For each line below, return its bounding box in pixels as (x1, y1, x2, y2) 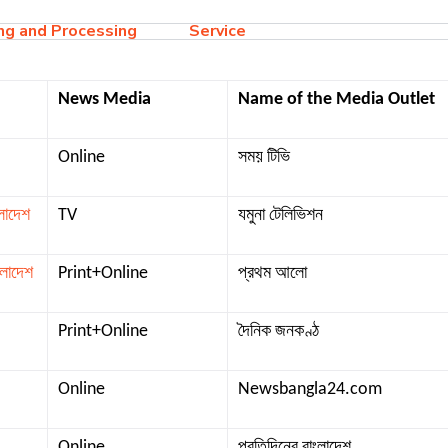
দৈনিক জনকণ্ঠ (238, 322, 319, 341)
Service (189, 20, 246, 42)
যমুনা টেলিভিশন (238, 206, 323, 225)
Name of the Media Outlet (238, 90, 435, 109)
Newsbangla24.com (238, 380, 382, 399)
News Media (58, 90, 151, 109)
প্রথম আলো (238, 264, 307, 283)
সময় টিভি (238, 148, 290, 167)
